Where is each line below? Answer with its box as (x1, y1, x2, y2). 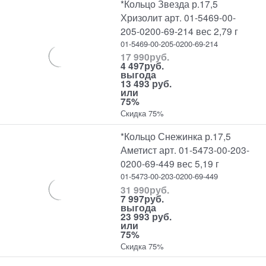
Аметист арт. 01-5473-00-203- (121, 143, 250, 157)
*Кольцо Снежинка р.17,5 (121, 129, 232, 143)
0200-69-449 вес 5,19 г (121, 157, 220, 170)
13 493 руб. (121, 77, 172, 91)
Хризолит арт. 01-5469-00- (121, 10, 236, 24)
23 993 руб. (121, 209, 172, 223)
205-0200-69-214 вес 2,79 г (121, 24, 239, 37)
